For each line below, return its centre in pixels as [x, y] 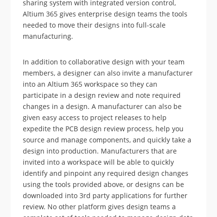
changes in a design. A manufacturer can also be [102, 106]
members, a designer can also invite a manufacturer [108, 73]
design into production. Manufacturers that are [100, 151]
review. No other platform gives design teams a [100, 206]
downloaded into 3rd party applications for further [105, 195]
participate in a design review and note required [102, 95]
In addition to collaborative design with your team [104, 62]
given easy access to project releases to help [95, 117]
